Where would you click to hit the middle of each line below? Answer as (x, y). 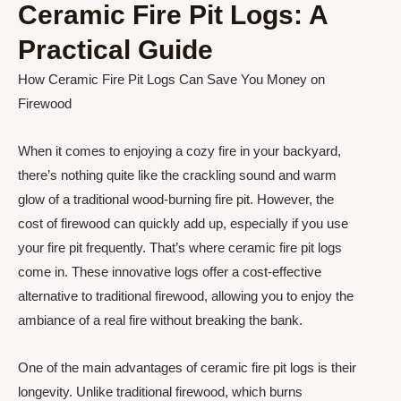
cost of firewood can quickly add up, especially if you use (183, 223)
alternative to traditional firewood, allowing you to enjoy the (186, 296)
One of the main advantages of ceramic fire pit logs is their (187, 368)
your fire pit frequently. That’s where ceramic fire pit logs (180, 247)
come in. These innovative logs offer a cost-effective (170, 272)
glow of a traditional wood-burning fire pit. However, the (176, 199)
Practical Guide (115, 49)
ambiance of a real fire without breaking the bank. (160, 320)
